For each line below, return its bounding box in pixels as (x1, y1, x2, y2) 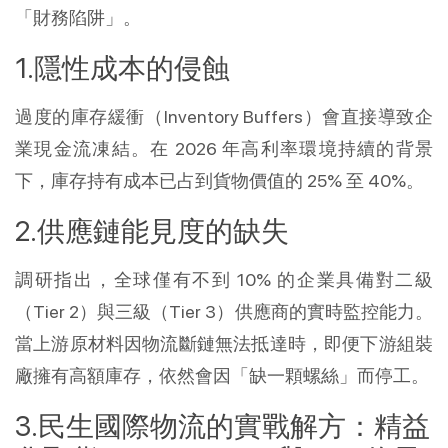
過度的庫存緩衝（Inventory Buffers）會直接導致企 (15, 106, 433, 128)
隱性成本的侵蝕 (34, 51, 230, 86)
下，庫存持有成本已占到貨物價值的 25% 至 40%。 (15, 170, 424, 192)
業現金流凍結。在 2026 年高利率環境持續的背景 (15, 138, 433, 160)
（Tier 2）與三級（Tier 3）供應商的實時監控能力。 (15, 301, 433, 323)
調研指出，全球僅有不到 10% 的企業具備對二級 (15, 269, 433, 291)
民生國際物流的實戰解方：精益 (38, 409, 430, 444)
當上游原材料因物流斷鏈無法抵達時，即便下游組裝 (15, 333, 433, 355)
